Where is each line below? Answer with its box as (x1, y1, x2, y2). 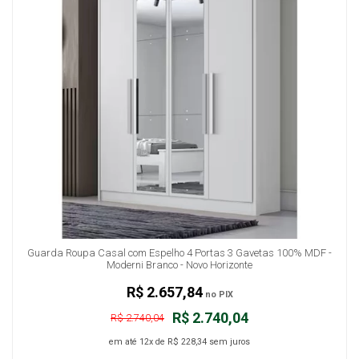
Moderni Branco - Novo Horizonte (107, 258, 252, 271)
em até (109, 336, 139, 347)
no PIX (202, 288, 233, 300)
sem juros (207, 336, 250, 347)
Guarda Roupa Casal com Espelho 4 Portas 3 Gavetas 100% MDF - (27, 246, 332, 259)
